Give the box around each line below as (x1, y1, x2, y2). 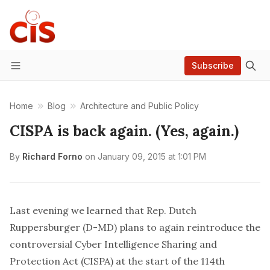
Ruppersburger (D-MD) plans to (10, 221, 159, 233)
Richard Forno (22, 151, 83, 162)
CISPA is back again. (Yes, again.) (10, 122, 239, 140)
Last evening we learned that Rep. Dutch (10, 204, 196, 216)
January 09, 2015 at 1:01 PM (98, 151, 206, 162)
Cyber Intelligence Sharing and (72, 238, 217, 250)
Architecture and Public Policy (80, 101, 199, 111)
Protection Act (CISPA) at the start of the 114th (10, 255, 225, 267)
